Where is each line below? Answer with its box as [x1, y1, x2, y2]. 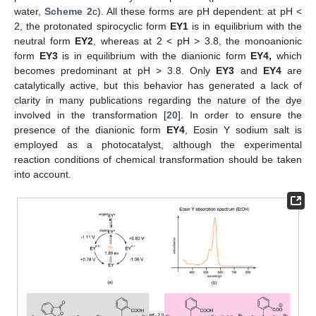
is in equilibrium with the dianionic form [57, 49, 251, 61]
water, [14, 5, 45, 17]
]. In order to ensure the [177, 109, 303, 121]
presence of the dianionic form [14, 123, 166, 135]
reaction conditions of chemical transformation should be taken [14, 153, 302, 165]
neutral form [14, 35, 75, 47]
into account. [14, 168, 71, 180]
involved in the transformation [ [14, 109, 166, 121]
